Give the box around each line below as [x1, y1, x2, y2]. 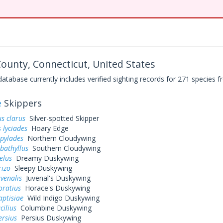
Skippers [1, 97, 42, 109]
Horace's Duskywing [20, 183, 90, 193]
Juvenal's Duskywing [21, 173, 91, 183]
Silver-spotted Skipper [25, 113, 99, 123]
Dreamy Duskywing [11, 153, 79, 163]
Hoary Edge [27, 123, 69, 133]
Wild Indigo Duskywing [23, 193, 100, 203]
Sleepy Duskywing [10, 163, 72, 173]
